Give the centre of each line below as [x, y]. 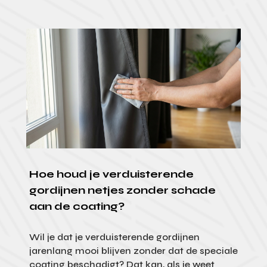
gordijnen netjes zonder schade [122, 190]
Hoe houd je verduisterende [111, 174]
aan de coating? [77, 207]
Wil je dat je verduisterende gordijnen [114, 237]
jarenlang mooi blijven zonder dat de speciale [133, 251]
